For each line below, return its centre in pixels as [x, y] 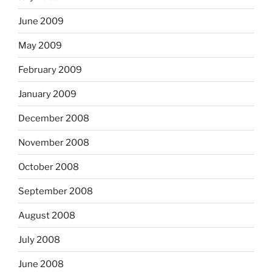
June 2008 [41, 264]
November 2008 [54, 142]
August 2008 [47, 215]
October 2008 [49, 167]
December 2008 [54, 118]
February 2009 [50, 70]
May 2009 [40, 45]
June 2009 [41, 21]
